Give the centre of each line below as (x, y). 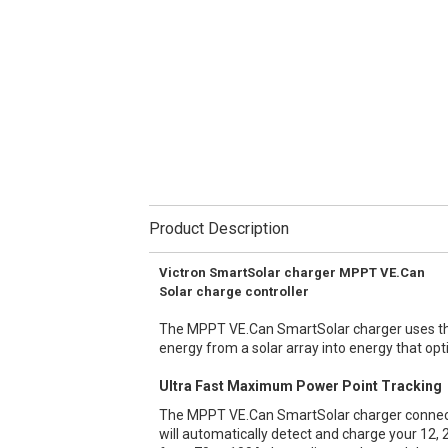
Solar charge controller (234, 291)
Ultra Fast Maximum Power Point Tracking (301, 385)
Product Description (219, 228)
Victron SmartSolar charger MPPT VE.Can (292, 272)
